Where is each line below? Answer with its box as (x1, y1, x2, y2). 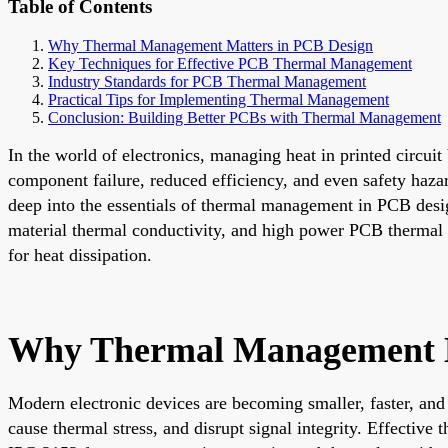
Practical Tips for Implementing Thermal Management (48, 90, 389, 108)
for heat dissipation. (8, 244, 152, 265)
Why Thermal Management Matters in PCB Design (48, 36, 373, 54)
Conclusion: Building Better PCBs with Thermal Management (48, 108, 441, 126)
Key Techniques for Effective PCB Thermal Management (48, 54, 412, 72)
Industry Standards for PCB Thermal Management (48, 72, 366, 90)
